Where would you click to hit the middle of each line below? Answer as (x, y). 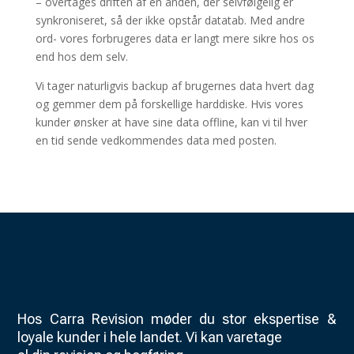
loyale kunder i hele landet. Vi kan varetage (150, 337)
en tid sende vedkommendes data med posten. (156, 141)
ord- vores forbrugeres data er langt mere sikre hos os (175, 39)
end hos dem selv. (81, 57)
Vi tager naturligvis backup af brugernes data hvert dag (174, 86)
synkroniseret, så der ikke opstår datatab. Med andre (170, 21)
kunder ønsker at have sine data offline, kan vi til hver (171, 122)
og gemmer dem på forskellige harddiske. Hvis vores (169, 104)
